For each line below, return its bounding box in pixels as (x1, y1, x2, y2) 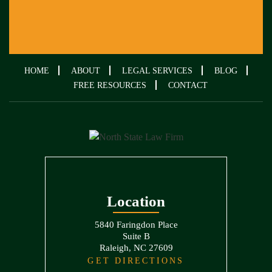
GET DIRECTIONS (87, 256, 185, 266)
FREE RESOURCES (73, 81, 146, 90)
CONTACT (168, 81, 208, 90)
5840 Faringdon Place (94, 220, 178, 230)
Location (107, 193, 165, 210)
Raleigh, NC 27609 (99, 243, 173, 253)
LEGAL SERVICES (122, 66, 192, 75)
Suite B (122, 231, 150, 242)
